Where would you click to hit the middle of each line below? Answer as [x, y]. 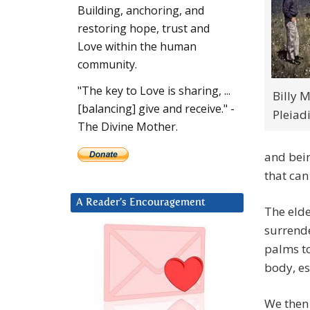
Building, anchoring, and [141, 11]
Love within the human [137, 47]
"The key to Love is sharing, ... [154, 91]
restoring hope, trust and [144, 29]
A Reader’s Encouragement [141, 203]
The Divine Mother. [128, 127]
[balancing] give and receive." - [156, 109]
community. [107, 65]
